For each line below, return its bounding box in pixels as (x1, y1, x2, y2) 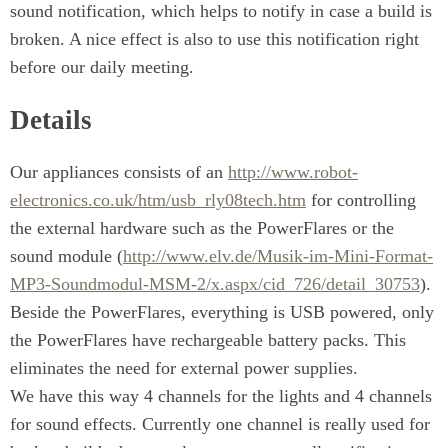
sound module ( (10, 245, 123, 266)
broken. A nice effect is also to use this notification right (10, 29, 419, 50)
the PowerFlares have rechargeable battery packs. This (10, 329, 406, 350)
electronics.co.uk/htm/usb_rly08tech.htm (10, 189, 306, 210)
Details (10, 104, 92, 135)
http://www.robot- (228, 161, 358, 182)
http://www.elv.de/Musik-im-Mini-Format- (123, 245, 433, 266)
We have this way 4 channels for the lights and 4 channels (10, 385, 432, 406)
